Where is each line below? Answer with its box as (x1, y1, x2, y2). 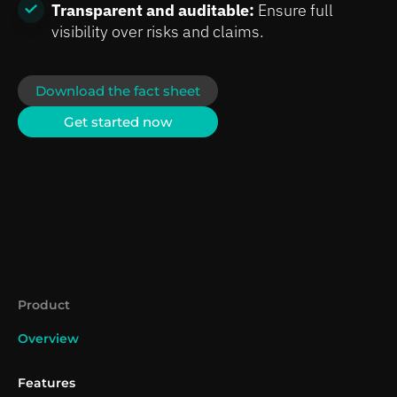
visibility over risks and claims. (51, 20, 264, 42)
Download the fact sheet (35, 82, 200, 99)
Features (18, 374, 75, 391)
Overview (18, 330, 79, 346)
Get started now (64, 113, 172, 130)
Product (18, 296, 70, 313)
